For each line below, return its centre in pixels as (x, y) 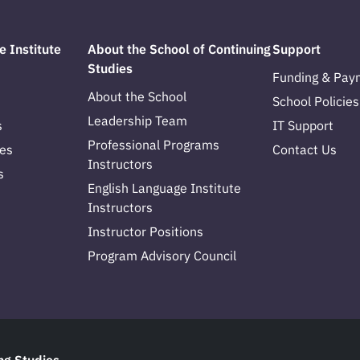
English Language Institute (164, 188)
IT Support (303, 126)
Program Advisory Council (162, 256)
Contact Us (305, 150)
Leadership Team (137, 121)
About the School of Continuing (179, 49)
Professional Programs (153, 145)
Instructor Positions (145, 232)
